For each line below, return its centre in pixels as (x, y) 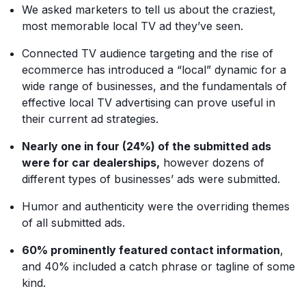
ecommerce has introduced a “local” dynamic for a (154, 70)
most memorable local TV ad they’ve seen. (133, 26)
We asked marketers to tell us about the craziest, (149, 10)
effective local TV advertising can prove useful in (149, 102)
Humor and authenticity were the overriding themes (156, 206)
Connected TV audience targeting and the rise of (148, 53)
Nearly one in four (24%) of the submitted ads (147, 146)
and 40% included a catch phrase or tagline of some (158, 266)
